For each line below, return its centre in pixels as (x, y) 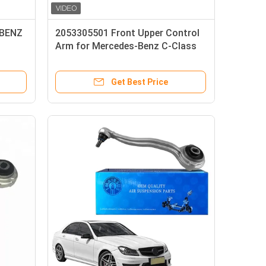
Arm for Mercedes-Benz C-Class (126, 46)
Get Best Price (140, 82)
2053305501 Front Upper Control (127, 33)
